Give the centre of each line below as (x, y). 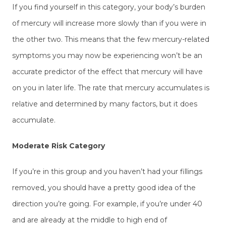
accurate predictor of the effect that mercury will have (107, 72)
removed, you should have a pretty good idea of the (104, 187)
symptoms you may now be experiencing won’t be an (107, 56)
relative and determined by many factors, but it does (105, 104)
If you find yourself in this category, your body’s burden (109, 7)
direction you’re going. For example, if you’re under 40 (107, 204)
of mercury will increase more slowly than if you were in (109, 23)
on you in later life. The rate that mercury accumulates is (111, 88)
